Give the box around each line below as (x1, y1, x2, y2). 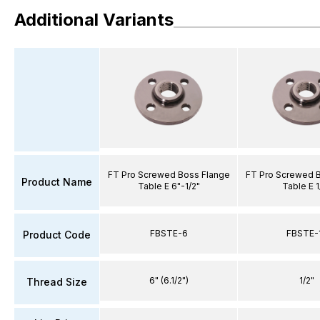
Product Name (21, 176, 92, 188)
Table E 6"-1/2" (137, 180, 200, 191)
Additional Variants (14, 9, 174, 30)
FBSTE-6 (149, 227, 188, 239)
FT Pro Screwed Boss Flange (107, 169, 230, 180)
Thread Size (26, 276, 87, 288)
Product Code (23, 229, 91, 241)
